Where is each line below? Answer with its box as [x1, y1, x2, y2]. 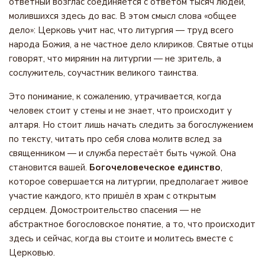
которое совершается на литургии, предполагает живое [9, 176, 248, 188]
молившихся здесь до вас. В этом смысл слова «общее [9, 10, 237, 22]
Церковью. [9, 247, 55, 258]
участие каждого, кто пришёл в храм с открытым [9, 190, 216, 202]
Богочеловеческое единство [89, 161, 221, 173]
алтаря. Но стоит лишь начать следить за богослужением [9, 119, 253, 131]
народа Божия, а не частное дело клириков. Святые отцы [9, 38, 253, 50]
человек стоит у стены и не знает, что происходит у [9, 105, 232, 117]
